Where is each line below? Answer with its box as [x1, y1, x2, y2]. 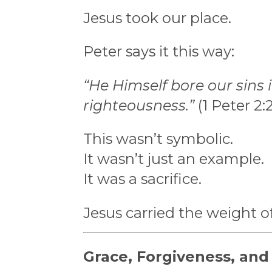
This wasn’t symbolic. [83, 130, 233, 148]
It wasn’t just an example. [83, 150, 264, 168]
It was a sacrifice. [83, 170, 202, 188]
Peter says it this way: [83, 42, 234, 61]
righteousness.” [83, 96, 194, 114]
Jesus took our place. [83, 8, 231, 27]
